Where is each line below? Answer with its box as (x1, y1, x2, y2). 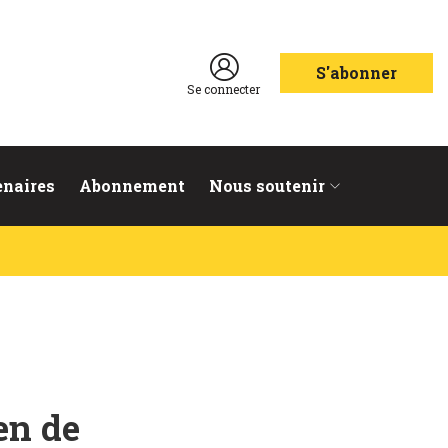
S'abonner (316, 62, 397, 83)
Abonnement (79, 175, 185, 196)
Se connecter (187, 80, 260, 97)
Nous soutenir (209, 175, 325, 196)
